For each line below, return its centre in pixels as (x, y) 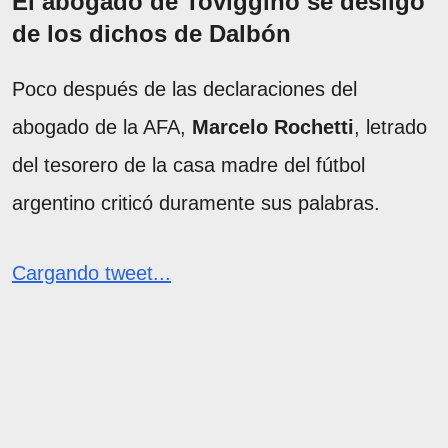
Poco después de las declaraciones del (184, 88)
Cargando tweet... (91, 272)
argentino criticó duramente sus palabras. (196, 202)
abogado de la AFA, (102, 126)
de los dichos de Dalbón (151, 33)
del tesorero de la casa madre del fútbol (188, 164)
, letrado (390, 126)
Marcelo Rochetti (273, 126)
